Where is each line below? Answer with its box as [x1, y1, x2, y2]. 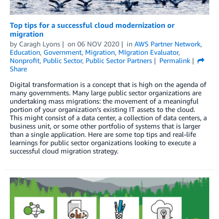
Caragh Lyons [19, 40, 60, 48]
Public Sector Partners [86, 56, 152, 65]
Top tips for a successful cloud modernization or [10, 21, 175, 30]
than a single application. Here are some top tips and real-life [10, 130, 196, 139]
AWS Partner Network [134, 40, 200, 48]
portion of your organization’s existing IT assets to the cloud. [10, 105, 195, 114]
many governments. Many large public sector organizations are [10, 88, 201, 97]
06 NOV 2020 [77, 40, 119, 48]
